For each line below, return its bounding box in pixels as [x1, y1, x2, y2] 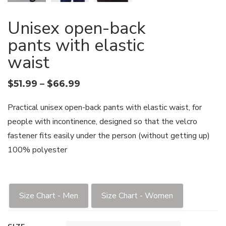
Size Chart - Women [101, 190, 173, 201]
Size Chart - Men [19, 190, 78, 201]
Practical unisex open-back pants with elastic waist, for [8, 101, 202, 113]
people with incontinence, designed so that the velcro [8, 116, 197, 127]
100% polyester [8, 144, 67, 155]
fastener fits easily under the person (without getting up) [8, 130, 210, 141]
